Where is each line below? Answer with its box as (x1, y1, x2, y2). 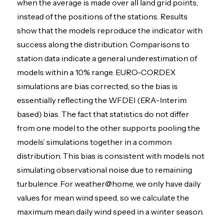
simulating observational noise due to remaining (17, 165, 193, 175)
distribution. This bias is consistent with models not (17, 151, 205, 161)
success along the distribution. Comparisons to (17, 39, 190, 50)
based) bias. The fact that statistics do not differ (17, 109, 190, 119)
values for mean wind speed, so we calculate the (17, 193, 190, 203)
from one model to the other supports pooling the (17, 123, 201, 133)
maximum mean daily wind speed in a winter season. (17, 207, 204, 217)
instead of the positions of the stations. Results (17, 11, 188, 22)
